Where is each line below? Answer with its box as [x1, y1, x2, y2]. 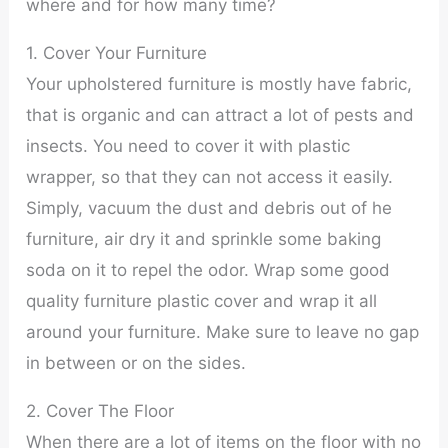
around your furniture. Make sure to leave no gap [26, 321, 420, 342]
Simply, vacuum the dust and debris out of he [26, 197, 393, 218]
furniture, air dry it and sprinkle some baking [26, 228, 382, 249]
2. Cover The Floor [26, 400, 175, 421]
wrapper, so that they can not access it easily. [26, 166, 394, 187]
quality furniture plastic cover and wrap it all [26, 290, 378, 311]
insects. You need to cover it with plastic [26, 135, 351, 156]
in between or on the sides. [26, 352, 247, 373]
